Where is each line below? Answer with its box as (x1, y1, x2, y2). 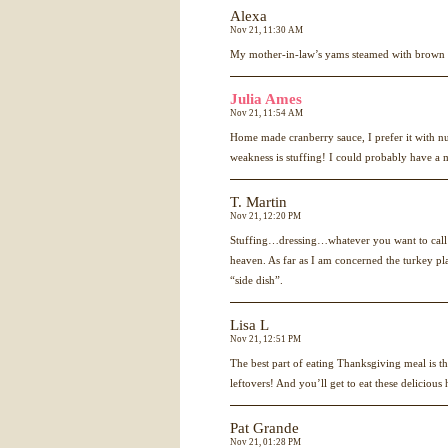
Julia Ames (230, 91, 302, 107)
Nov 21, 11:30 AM (230, 25, 303, 35)
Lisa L (230, 317, 269, 333)
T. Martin (230, 194, 287, 210)
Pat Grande (230, 420, 299, 436)
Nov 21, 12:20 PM (230, 211, 301, 221)
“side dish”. (230, 274, 283, 286)
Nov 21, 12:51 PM (230, 334, 301, 344)
